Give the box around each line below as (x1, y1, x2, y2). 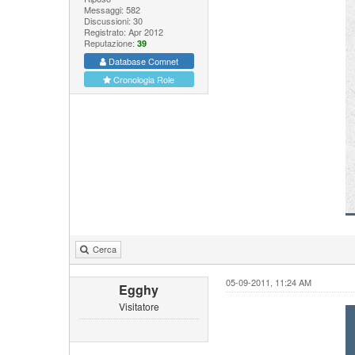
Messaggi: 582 (83, 2, 140, 16)
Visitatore (118, 300, 159, 313)
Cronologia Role (111, 72, 175, 86)
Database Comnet (105, 54, 178, 67)
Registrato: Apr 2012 (83, 25, 163, 38)
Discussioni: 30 (83, 13, 143, 27)
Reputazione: (83, 36, 137, 49)
